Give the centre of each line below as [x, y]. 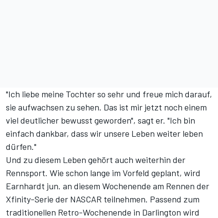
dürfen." [21, 147]
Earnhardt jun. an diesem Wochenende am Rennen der [108, 186]
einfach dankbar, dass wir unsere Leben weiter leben [104, 134]
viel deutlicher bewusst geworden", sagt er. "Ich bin [100, 120]
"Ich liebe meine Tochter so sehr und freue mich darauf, [109, 94]
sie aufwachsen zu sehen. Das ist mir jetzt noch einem [106, 107]
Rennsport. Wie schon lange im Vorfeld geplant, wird [103, 173]
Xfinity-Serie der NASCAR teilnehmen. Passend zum [103, 199]
